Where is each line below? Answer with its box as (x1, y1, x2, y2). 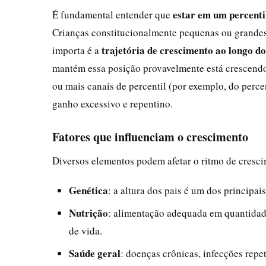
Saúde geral (69, 245, 121, 261)
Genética (69, 182, 108, 198)
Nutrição (69, 205, 108, 220)
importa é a (52, 43, 102, 57)
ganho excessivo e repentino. (52, 96, 173, 110)
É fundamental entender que (52, 7, 173, 21)
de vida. (69, 223, 102, 237)
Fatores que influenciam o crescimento (52, 128, 248, 145)
